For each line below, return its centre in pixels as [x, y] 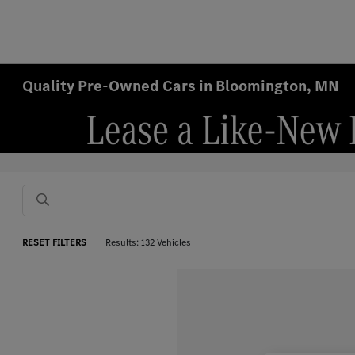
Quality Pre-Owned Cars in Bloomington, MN [181, 86]
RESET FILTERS [55, 242]
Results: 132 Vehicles [149, 242]
